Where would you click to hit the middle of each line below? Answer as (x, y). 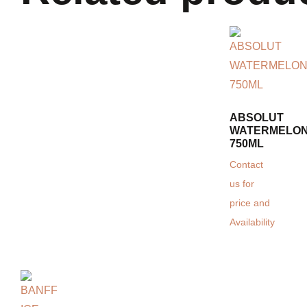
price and (250, 204)
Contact (246, 165)
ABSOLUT (257, 118)
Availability (252, 223)
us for (242, 184)
